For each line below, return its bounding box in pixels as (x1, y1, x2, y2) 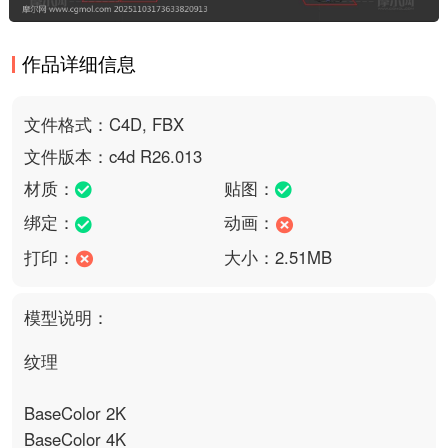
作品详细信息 (22, 48, 137, 76)
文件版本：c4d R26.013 (23, 143, 202, 168)
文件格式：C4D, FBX (23, 111, 184, 136)
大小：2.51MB (224, 244, 332, 269)
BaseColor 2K (23, 401, 126, 426)
